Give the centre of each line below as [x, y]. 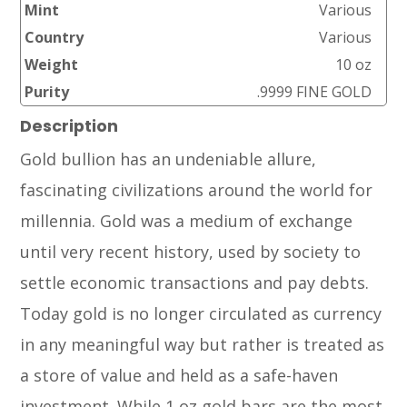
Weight [52, 64]
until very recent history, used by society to [191, 251]
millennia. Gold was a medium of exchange [187, 220]
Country [55, 37]
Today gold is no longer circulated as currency [201, 313]
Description [69, 126]
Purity [47, 91]
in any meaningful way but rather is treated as [203, 344]
